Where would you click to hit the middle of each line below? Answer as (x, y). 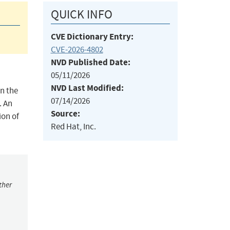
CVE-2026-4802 (77, 50)
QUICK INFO (81, 15)
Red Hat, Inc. (73, 127)
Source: (65, 114)
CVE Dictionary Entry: (92, 37)
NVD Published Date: (90, 63)
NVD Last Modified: (87, 88)
